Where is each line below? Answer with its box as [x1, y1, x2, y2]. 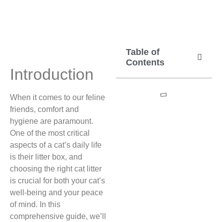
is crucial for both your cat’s [10, 176, 105, 185]
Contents [126, 57, 165, 67]
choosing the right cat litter [10, 165, 102, 173]
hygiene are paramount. [10, 117, 93, 125]
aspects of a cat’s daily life [10, 141, 102, 149]
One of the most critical [10, 129, 90, 137]
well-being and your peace [10, 188, 103, 197]
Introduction [10, 65, 94, 83]
